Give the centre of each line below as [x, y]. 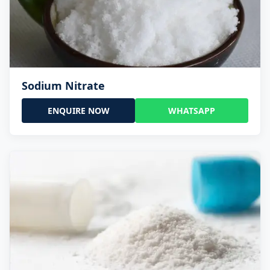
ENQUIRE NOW [78, 110]
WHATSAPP [192, 110]
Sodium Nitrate [63, 85]
